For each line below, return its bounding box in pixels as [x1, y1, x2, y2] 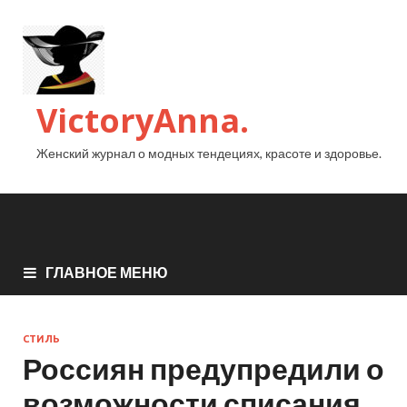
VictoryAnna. [36, 98, 249, 143]
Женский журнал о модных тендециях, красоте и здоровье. [36, 145, 382, 161]
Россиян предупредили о [23, 350, 384, 386]
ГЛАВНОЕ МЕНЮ [45, 263, 168, 281]
